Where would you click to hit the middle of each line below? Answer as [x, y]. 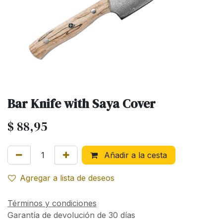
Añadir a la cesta [134, 155]
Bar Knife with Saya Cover [82, 104]
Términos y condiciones [52, 203]
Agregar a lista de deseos [67, 178]
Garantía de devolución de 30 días [71, 215]
